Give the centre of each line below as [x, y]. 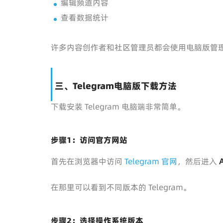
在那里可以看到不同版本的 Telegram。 [121, 187]
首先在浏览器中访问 [88, 161]
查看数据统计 [85, 17]
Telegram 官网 [151, 161]
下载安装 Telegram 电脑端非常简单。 [118, 106]
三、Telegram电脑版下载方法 [116, 86]
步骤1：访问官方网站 [89, 140]
